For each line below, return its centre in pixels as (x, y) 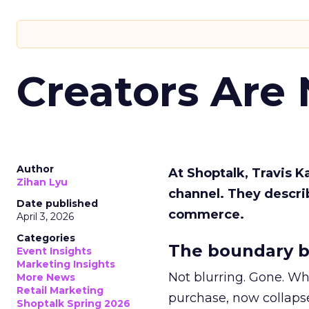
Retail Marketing (60, 290)
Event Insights (54, 251)
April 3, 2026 (45, 217)
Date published (57, 203)
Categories (46, 238)
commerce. (206, 215)
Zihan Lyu (42, 182)
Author (35, 169)
